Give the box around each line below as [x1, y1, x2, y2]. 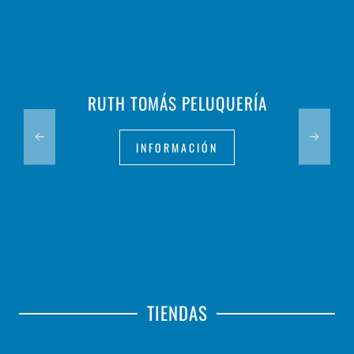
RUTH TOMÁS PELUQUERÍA [87, 91, 267, 116]
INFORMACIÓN [136, 139, 218, 156]
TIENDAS [146, 299, 208, 327]
